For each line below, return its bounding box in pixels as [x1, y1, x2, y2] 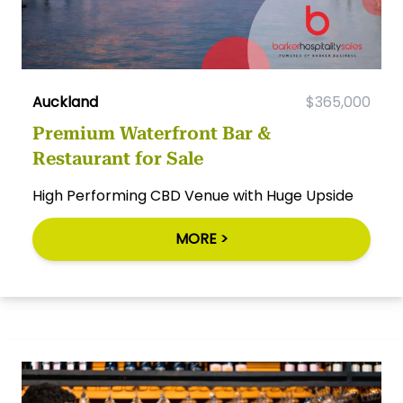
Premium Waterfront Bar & [32, 121, 271, 144]
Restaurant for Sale [32, 147, 203, 169]
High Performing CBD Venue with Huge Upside [32, 184, 354, 206]
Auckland [32, 91, 98, 112]
